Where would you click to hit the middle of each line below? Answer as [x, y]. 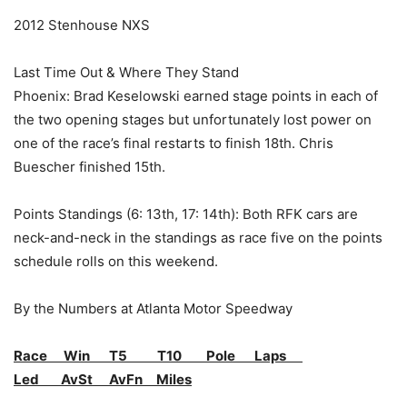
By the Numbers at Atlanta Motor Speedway [153, 308]
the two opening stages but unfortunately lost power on [193, 119]
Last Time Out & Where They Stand [126, 72]
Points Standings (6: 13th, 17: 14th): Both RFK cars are [186, 213]
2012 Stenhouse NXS [82, 25]
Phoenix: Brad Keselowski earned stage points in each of [196, 95]
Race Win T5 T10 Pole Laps [158, 355]
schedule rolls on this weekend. [116, 261]
